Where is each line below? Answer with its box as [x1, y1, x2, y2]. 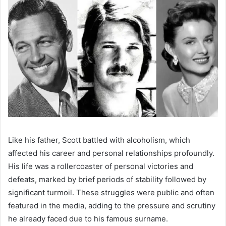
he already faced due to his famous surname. [8, 214, 168, 224]
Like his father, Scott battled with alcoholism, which [8, 135, 190, 145]
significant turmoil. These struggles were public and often [8, 188, 214, 198]
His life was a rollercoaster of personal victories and [8, 161, 193, 172]
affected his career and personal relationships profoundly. [8, 148, 214, 158]
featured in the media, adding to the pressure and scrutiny [8, 201, 215, 211]
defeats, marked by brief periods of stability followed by [8, 175, 206, 185]
